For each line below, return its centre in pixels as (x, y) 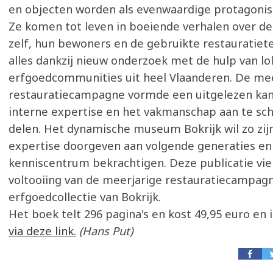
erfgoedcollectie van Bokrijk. (85, 197)
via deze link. (42, 231)
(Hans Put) (105, 231)
